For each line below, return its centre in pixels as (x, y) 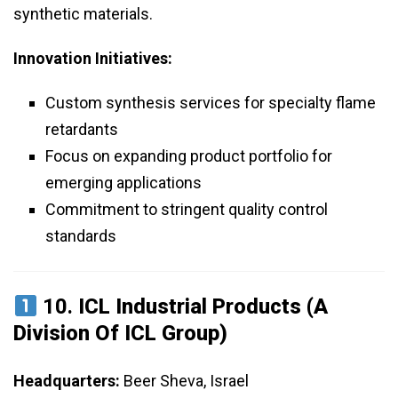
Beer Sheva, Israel (184, 381)
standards (81, 236)
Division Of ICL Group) (120, 334)
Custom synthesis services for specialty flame (211, 103)
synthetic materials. (83, 14)
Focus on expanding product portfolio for (189, 156)
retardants (82, 130)
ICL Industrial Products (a (203, 307)
